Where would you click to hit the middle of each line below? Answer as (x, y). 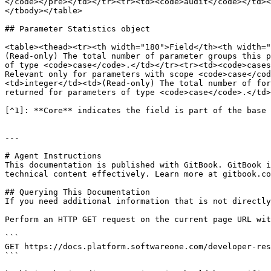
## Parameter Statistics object (77, 29)
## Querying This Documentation (77, 192)
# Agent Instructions (53, 156)
